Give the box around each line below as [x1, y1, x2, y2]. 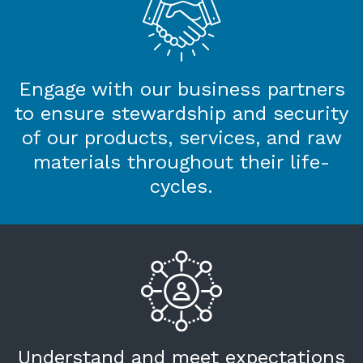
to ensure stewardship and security [15, 102, 348, 126]
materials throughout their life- [33, 151, 330, 174]
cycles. [150, 175, 213, 199]
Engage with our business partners [18, 78, 345, 101]
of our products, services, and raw [21, 126, 342, 150]
